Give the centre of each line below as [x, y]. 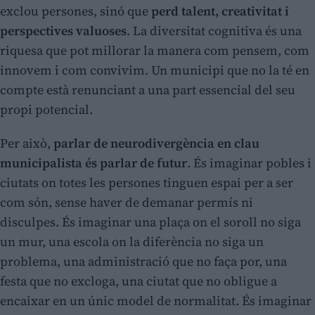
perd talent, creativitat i [220, 11]
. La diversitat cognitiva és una [214, 31]
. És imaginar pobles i [249, 163]
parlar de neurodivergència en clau [156, 143]
